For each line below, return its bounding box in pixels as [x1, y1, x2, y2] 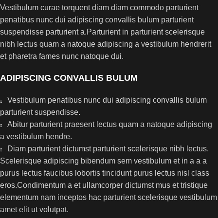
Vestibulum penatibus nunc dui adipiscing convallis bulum [7, 96, 207, 104]
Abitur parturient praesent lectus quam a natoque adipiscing [7, 120, 212, 128]
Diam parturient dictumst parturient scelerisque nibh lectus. [7, 145, 209, 153]
